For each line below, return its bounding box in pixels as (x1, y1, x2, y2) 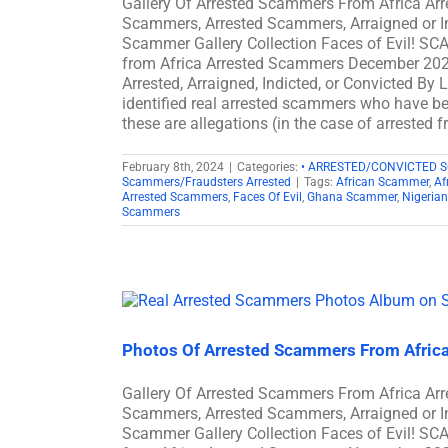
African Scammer (336, 174, 429, 189)
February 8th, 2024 (122, 159, 224, 174)
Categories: (237, 159, 301, 174)
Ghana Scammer (307, 189, 397, 204)
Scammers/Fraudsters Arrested (122, 174, 291, 189)
